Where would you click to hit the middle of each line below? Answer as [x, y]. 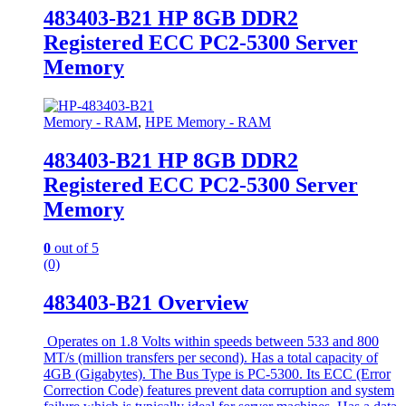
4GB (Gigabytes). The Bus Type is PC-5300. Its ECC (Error [217, 373]
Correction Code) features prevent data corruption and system [219, 390]
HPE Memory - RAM [208, 122]
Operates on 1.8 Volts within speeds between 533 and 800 [211, 341]
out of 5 [75, 248]
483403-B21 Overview [146, 303]
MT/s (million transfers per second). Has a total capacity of [211, 357]
